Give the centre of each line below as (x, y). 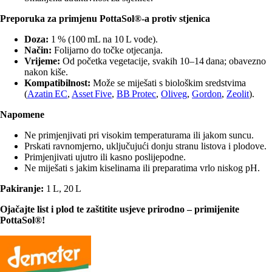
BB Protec (136, 94)
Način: (38, 50)
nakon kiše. (46, 72)
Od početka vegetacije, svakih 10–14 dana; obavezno (163, 61)
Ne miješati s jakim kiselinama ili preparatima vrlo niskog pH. (142, 168)
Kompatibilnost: (57, 83)
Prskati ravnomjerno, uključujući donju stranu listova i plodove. (145, 146)
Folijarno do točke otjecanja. (107, 50)
